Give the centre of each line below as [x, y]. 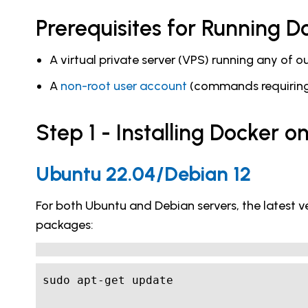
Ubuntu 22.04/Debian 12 [143, 174]
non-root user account [124, 86]
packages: [65, 225]
